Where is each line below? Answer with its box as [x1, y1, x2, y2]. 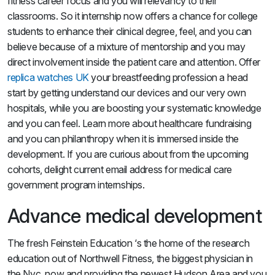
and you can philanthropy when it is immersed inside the [7, 133, 239, 145]
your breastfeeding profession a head [88, 71, 249, 83]
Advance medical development [7, 204, 261, 228]
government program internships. [7, 179, 145, 191]
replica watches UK [7, 71, 89, 83]
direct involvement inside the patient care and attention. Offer [7, 56, 260, 68]
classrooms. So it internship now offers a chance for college [7, 10, 258, 22]
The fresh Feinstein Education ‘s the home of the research [7, 237, 250, 249]
